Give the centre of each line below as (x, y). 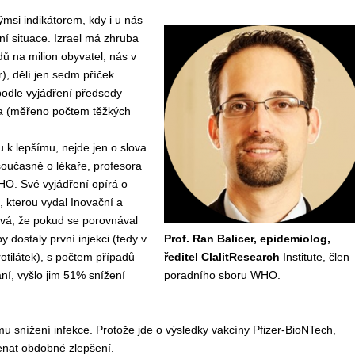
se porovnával (102, 220)
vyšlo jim (40, 275)
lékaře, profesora (97, 166)
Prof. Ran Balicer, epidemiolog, (247, 239)
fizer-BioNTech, (298, 330)
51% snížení (94, 275)
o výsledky (183, 330)
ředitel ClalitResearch (223, 257)
